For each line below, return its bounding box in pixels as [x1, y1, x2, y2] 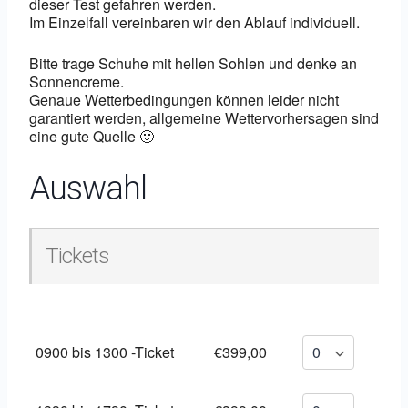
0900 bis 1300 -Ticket [36, 342, 174, 362]
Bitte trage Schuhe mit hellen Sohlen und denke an [29, 53, 357, 74]
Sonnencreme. [29, 71, 124, 92]
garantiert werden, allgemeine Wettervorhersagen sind [29, 107, 379, 128]
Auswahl [29, 169, 147, 208]
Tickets [46, 243, 109, 269]
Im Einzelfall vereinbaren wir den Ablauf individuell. [29, 12, 360, 33]
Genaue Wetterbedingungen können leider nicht [29, 89, 339, 110]
